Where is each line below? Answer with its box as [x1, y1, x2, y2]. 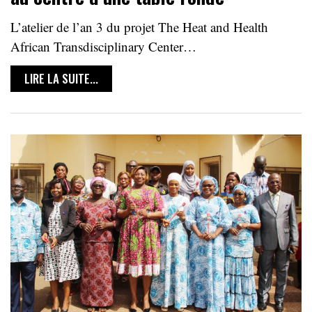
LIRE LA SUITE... [24, 70, 98, 88]
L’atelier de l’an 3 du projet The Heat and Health [10, 18, 268, 36]
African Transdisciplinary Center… [10, 38, 196, 56]
